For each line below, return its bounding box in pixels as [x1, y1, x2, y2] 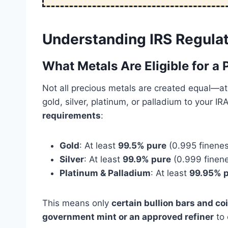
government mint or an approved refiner [42, 212, 214, 222]
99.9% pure [123, 154, 171, 165]
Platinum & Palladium [60, 168, 151, 179]
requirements [42, 110, 101, 121]
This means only [42, 198, 111, 209]
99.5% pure [118, 140, 166, 151]
